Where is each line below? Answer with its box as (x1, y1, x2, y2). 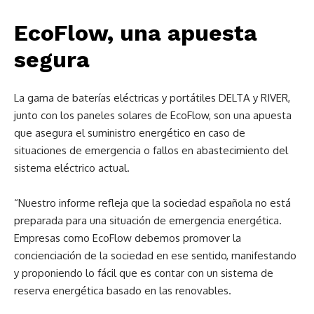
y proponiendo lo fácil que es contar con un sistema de (14, 266, 273, 280)
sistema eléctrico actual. (14, 161, 130, 175)
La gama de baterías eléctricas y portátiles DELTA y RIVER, (14, 91, 290, 104)
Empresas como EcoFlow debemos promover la (14, 231, 241, 245)
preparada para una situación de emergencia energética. (14, 214, 282, 227)
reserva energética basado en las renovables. (14, 284, 231, 297)
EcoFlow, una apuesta (14, 20, 257, 46)
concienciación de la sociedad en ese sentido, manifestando (14, 249, 296, 262)
